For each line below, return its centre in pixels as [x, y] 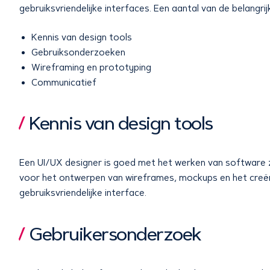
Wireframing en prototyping [91, 67]
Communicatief [64, 82]
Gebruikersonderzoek [115, 234]
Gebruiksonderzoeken [78, 52]
